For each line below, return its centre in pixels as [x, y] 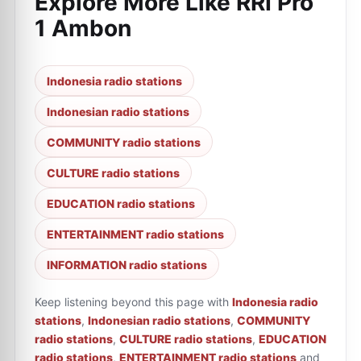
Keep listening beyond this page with [132, 302]
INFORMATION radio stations [127, 264]
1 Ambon [83, 28]
